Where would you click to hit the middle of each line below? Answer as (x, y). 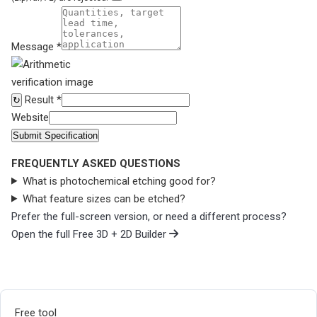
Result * (43, 99)
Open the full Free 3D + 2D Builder (90, 234)
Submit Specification (55, 135)
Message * (36, 46)
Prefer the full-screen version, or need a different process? (149, 216)
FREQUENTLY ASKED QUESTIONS (96, 163)
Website (30, 117)
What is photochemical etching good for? (119, 181)
